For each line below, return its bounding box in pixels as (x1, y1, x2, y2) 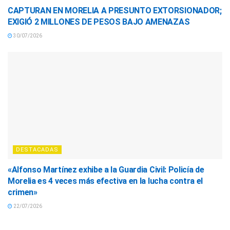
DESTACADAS (16, 146, 59, 154)
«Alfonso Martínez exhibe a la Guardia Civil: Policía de (8, 165, 204, 175)
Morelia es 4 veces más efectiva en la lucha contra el (8, 176, 203, 186)
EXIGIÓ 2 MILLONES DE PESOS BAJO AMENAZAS (8, 17, 190, 27)
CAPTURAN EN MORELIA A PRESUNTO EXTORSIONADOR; (8, 6, 222, 16)
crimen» (8, 187, 37, 198)
